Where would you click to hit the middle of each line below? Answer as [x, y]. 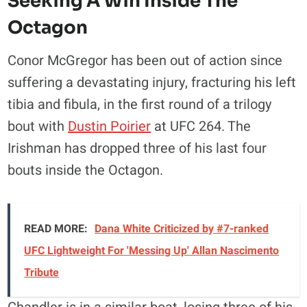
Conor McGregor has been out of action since [145, 60]
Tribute [42, 272]
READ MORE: [56, 229]
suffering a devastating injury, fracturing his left [152, 82]
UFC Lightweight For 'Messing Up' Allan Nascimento [152, 250]
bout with [38, 126]
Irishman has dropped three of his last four [137, 148]
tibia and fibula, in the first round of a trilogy [140, 104]
